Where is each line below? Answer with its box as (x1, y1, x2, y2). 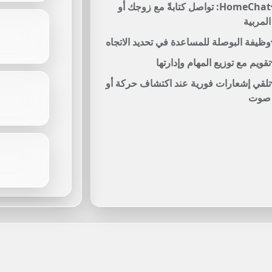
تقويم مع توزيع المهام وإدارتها (155, 56, 271, 69)
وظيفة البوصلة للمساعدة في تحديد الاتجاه (105, 35, 271, 49)
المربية (243, 15, 271, 28)
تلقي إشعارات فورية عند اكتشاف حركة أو (105, 76, 271, 90)
